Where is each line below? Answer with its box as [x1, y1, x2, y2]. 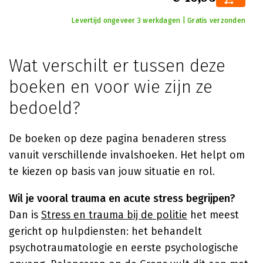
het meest [187, 208, 239, 221]
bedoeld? [9, 97, 80, 119]
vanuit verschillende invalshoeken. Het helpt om [9, 149, 245, 161]
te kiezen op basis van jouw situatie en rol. [9, 165, 215, 178]
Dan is [9, 208, 41, 221]
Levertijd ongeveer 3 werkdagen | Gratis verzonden [72, 16, 245, 25]
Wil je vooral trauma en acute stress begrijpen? [9, 192, 235, 205]
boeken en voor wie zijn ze [9, 76, 213, 97]
